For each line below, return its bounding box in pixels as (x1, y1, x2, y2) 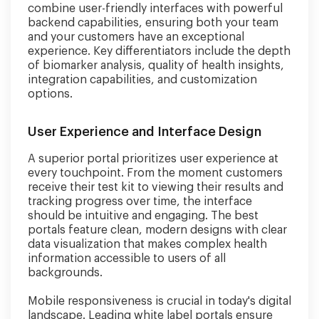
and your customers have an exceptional (28, 31, 244, 43)
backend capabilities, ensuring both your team (28, 17, 278, 28)
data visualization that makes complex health (28, 239, 267, 250)
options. (28, 88, 73, 100)
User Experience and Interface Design (28, 125, 261, 138)
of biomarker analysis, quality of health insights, (28, 60, 284, 71)
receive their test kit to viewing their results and (28, 182, 283, 193)
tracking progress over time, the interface (28, 196, 252, 207)
